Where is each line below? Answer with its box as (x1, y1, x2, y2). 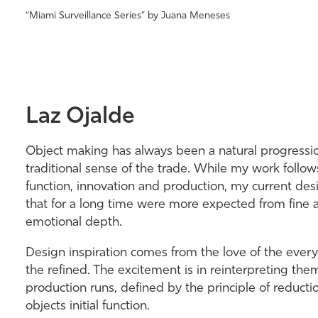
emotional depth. (25, 216, 122, 229)
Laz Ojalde (25, 106, 135, 128)
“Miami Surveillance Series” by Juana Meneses (25, 11, 230, 21)
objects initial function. (25, 300, 150, 313)
